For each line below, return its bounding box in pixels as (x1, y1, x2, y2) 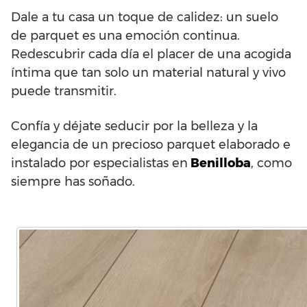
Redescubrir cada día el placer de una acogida (11, 47, 291, 62)
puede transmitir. (11, 84, 116, 99)
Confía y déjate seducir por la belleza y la (11, 119, 258, 134)
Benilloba (188, 156, 251, 171)
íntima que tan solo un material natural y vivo (11, 65, 286, 80)
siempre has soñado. (11, 174, 135, 189)
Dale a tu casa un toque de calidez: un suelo (11, 10, 278, 25)
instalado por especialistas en (11, 156, 188, 171)
